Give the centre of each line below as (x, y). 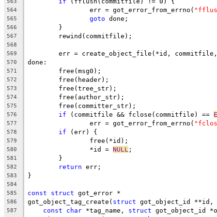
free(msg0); (80, 71)
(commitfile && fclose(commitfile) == (140, 114)
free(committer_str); (97, 106)
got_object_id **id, (175, 201)
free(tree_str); (88, 88)
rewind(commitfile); (95, 36)
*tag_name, (105, 210)
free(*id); (109, 140)
